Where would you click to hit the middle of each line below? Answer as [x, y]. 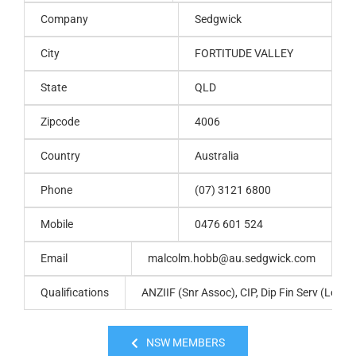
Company [64, 19]
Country [60, 156]
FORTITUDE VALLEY [244, 54]
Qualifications [75, 293]
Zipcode [60, 122]
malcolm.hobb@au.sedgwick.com [232, 259]
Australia [217, 156]
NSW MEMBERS [185, 343]
